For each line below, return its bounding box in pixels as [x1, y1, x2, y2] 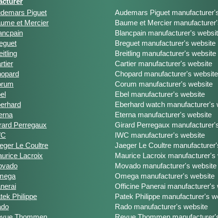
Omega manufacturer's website [115, 172, 215, 180]
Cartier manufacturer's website [115, 59, 212, 68]
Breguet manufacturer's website [115, 39, 216, 47]
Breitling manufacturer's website [115, 49, 216, 57]
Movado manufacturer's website [115, 162, 217, 170]
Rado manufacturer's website [115, 202, 208, 211]
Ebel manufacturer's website [115, 90, 205, 98]
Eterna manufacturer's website [115, 110, 212, 119]
